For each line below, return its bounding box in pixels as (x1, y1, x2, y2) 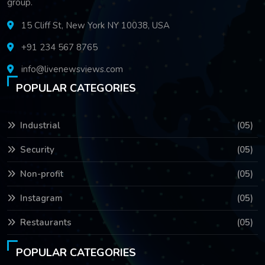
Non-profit (20, 167, 63, 180)
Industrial (20, 119, 60, 131)
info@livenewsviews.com (21, 63, 123, 75)
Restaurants (20, 216, 72, 228)
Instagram (20, 192, 63, 204)
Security (20, 143, 54, 156)
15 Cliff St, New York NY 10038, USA (19, 19, 170, 31)
